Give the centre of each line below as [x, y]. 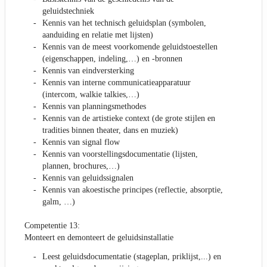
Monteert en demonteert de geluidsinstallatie [99, 238]
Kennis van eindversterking [88, 71]
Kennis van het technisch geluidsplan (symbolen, [124, 23]
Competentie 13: [52, 226]
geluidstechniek [68, 11]
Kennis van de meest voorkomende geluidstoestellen [130, 47]
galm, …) [59, 202]
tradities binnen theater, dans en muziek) [110, 131]
